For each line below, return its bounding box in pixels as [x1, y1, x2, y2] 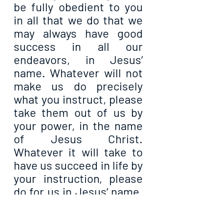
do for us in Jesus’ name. [14, 184, 143, 199]
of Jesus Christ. [14, 131, 143, 146]
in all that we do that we [14, 13, 143, 27]
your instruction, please [14, 171, 143, 186]
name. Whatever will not [14, 66, 143, 80]
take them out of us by [14, 105, 143, 120]
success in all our [14, 39, 143, 54]
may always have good [14, 26, 143, 41]
